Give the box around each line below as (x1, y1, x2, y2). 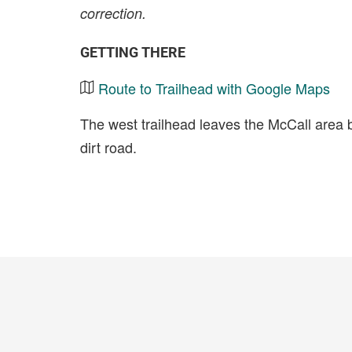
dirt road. (80, 137, 137, 157)
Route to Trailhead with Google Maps (98, 78, 330, 98)
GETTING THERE (80, 44, 185, 60)
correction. (80, 3, 146, 23)
